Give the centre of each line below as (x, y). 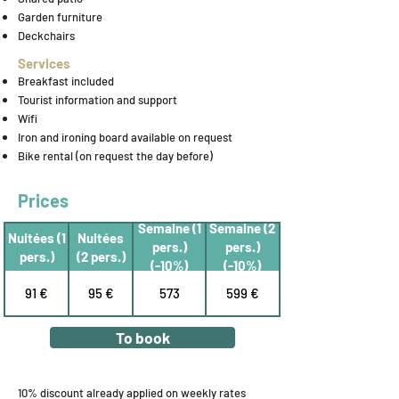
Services (44, 63)
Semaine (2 (242, 228)
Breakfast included (66, 81)
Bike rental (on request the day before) (115, 156)
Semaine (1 (169, 228)
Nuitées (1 (37, 237)
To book (142, 338)
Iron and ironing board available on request (125, 137)
